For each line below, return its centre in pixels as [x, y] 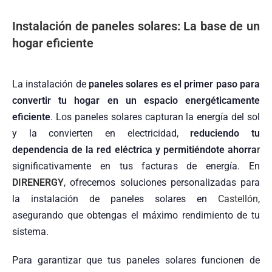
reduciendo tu [225, 133]
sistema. [30, 231]
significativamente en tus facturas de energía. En [136, 166]
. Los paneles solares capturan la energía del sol [155, 117]
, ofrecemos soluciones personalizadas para [162, 182]
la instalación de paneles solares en [115, 199]
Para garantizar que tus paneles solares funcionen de [136, 260]
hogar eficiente [53, 43]
